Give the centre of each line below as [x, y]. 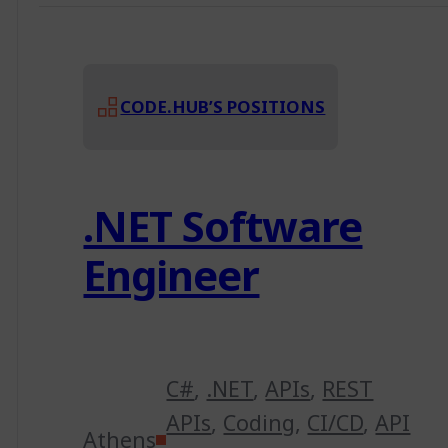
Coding [259, 422]
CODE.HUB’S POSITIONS [223, 107]
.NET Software [223, 225]
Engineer [171, 274]
